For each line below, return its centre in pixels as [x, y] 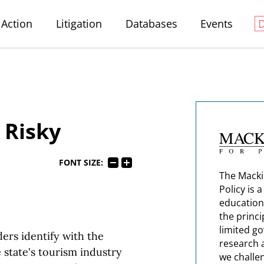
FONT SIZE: [81, 163]
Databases [151, 24]
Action [17, 24]
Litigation [79, 24]
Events [217, 24]
